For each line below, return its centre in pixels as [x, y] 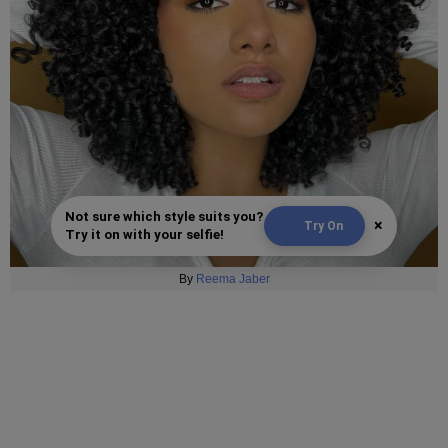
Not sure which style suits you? [164, 217]
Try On [323, 226]
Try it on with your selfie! [144, 235]
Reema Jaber [232, 279]
